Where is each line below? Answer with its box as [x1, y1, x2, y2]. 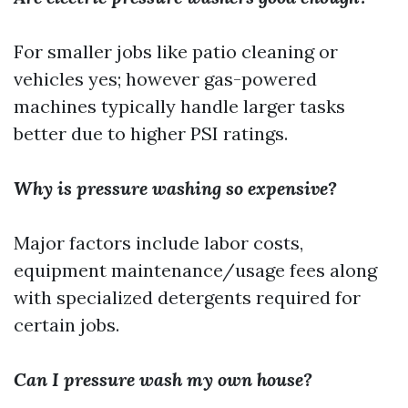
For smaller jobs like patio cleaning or [14, 40, 338, 63]
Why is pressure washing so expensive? [14, 177, 337, 199]
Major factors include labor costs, [14, 231, 303, 254]
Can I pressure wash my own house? [14, 368, 312, 391]
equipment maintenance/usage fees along [14, 259, 377, 281]
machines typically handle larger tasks [14, 95, 345, 117]
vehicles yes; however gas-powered [14, 67, 317, 90]
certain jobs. [14, 313, 119, 336]
